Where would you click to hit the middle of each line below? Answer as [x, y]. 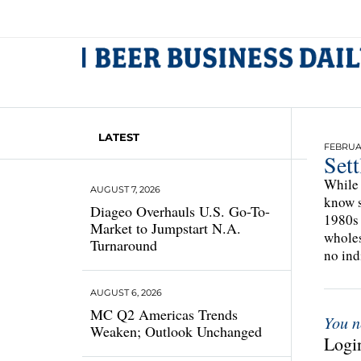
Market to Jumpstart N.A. [166, 228]
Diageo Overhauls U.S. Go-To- [180, 211]
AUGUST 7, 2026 [125, 189]
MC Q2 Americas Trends [164, 314]
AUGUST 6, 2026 [126, 293]
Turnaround [124, 245]
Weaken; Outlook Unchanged [176, 331]
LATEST [119, 137]
